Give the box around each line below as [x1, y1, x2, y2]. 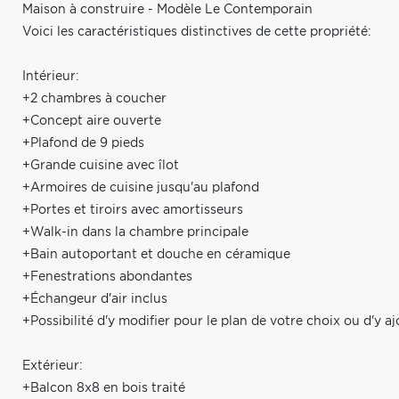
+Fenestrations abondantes [22, 271, 192, 283]
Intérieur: [22, 70, 79, 83]
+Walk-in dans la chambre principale [22, 226, 248, 239]
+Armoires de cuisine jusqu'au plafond [22, 182, 259, 194]
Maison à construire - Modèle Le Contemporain [22, 4, 313, 16]
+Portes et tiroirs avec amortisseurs [22, 204, 243, 216]
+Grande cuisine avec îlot [22, 159, 179, 172]
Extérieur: [22, 360, 83, 372]
